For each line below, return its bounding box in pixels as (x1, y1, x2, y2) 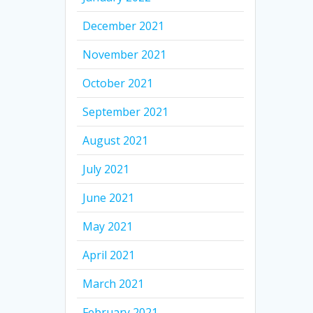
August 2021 (82, 132, 149, 148)
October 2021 (82, 75, 154, 91)
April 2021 (82, 247, 136, 263)
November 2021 (82, 46, 167, 62)
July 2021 (82, 161, 130, 177)
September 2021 (82, 103, 169, 119)
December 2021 (82, 17, 165, 34)
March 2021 (82, 275, 145, 291)
